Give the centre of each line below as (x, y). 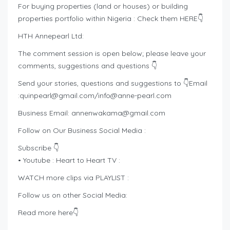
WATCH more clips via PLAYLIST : (73, 178)
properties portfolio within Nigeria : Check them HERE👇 (111, 19)
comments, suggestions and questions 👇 (88, 66)
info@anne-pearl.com (135, 96)
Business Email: (45, 113)
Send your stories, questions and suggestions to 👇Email (113, 83)
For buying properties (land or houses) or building (103, 6)
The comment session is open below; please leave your (112, 54)
